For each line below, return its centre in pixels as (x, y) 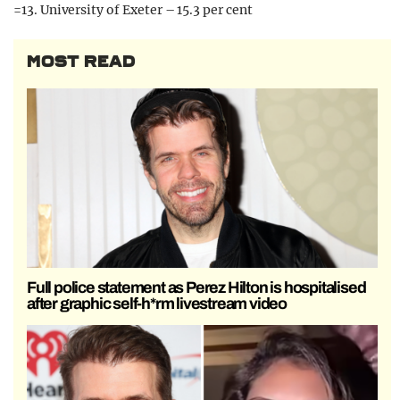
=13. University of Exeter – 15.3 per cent (133, 10)
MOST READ (81, 62)
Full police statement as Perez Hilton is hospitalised (196, 287)
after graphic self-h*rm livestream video (157, 303)
